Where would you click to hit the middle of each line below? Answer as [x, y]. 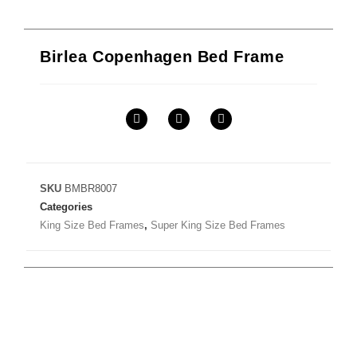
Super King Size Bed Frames [218, 226]
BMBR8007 [91, 189]
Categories [66, 207]
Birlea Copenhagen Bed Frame [162, 57]
